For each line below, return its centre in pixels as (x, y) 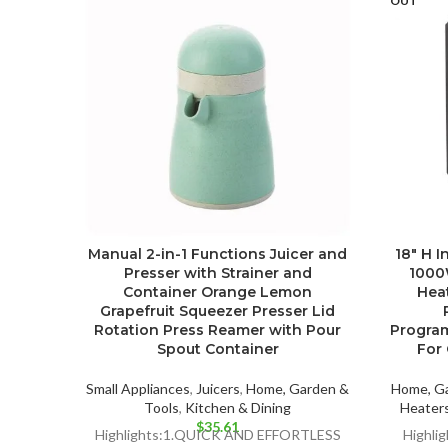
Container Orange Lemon (217, 292)
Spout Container (217, 349)
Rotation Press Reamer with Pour (217, 330)
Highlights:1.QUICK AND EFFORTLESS (217, 434)
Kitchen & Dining (238, 407)
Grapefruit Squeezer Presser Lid (217, 311)
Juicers (218, 388)
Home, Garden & (297, 388)
